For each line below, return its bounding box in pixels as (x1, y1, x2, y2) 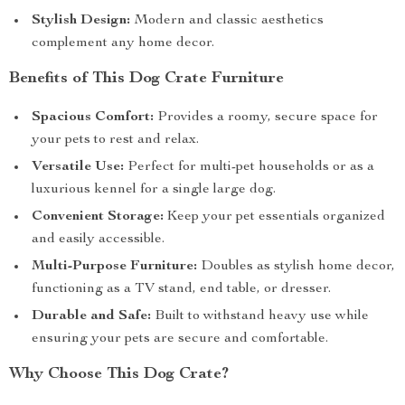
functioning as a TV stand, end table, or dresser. (32, 282, 331, 297)
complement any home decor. (32, 36, 214, 51)
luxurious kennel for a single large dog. (32, 183, 276, 197)
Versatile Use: (32, 160, 124, 174)
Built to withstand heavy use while (151, 309, 369, 324)
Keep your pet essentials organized (164, 210, 385, 224)
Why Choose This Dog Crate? (9, 366, 229, 382)
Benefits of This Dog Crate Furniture (9, 71, 284, 87)
